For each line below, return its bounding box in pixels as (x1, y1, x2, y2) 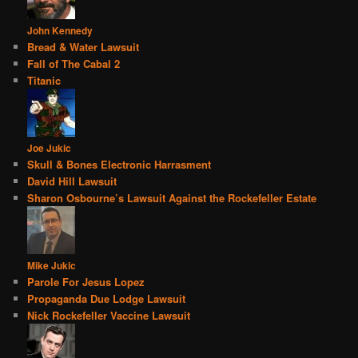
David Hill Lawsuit (27, 173, 117, 189)
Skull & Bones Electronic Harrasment (27, 157, 212, 173)
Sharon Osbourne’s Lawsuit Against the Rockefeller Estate (27, 190, 317, 206)
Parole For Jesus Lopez (27, 274, 145, 290)
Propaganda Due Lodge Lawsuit (27, 291, 186, 307)
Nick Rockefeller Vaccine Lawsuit (27, 308, 191, 324)
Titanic (27, 73, 62, 89)
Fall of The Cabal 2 (27, 56, 121, 72)
